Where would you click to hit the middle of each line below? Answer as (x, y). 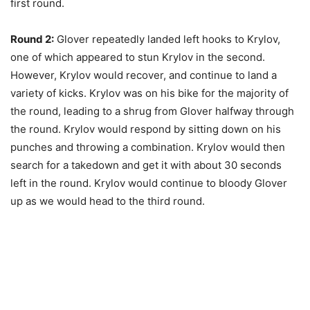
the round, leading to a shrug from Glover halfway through (152, 111)
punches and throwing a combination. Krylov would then (148, 147)
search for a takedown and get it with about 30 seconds (146, 165)
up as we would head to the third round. (108, 201)
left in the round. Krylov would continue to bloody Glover (149, 183)
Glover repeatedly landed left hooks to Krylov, (167, 39)
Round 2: (32, 39)
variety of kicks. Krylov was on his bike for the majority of (149, 93)
